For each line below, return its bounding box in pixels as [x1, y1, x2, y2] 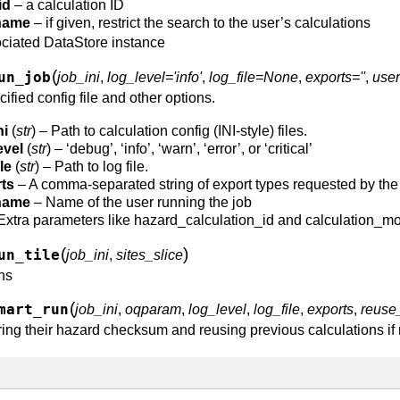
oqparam [125, 302, 181, 317]
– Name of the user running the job [30, 195, 252, 210]
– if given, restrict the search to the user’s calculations [30, 15, 371, 30]
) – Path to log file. [35, 159, 148, 174]
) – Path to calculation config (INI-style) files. [31, 123, 307, 138]
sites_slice [116, 247, 183, 262]
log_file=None [209, 70, 298, 85]
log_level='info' [107, 70, 202, 85]
